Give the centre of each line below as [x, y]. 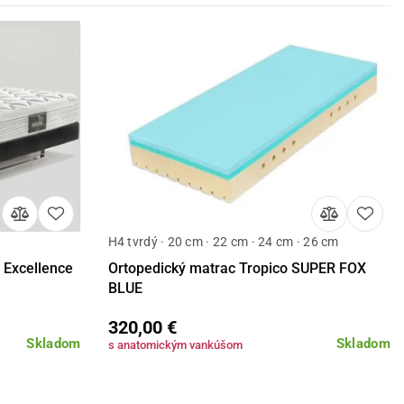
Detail [249, 256]
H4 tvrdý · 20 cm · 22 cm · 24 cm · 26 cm [223, 242]
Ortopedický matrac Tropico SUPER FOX [237, 269]
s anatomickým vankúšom [175, 345]
